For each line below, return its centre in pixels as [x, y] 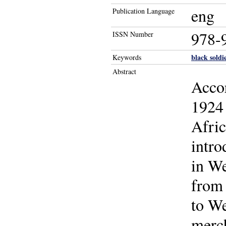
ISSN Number [133, 34]
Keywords [127, 57]
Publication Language [144, 11]
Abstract [124, 71]
